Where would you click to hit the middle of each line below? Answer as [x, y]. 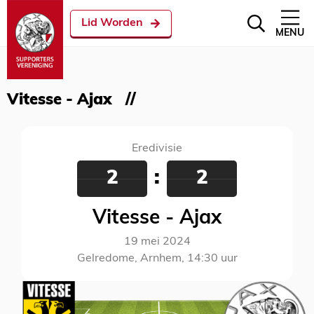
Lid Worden [112, 23]
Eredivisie [157, 149]
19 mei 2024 [157, 242]
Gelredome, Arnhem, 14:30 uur [157, 259]
